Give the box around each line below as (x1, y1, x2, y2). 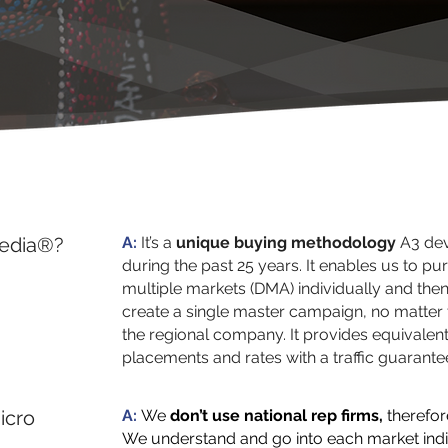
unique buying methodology (176, 233, 396, 252)
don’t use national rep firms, (170, 406, 383, 425)
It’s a (137, 233, 176, 252)
